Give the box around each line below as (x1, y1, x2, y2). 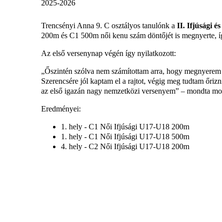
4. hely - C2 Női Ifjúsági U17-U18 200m (61, 142, 189, 151)
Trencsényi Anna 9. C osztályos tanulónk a (41, 21, 177, 30)
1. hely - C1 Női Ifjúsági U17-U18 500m (61, 132, 189, 141)
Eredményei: (41, 105, 81, 113)
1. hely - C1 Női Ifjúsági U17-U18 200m (61, 122, 189, 131)
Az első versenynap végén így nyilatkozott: (41, 49, 176, 57)
